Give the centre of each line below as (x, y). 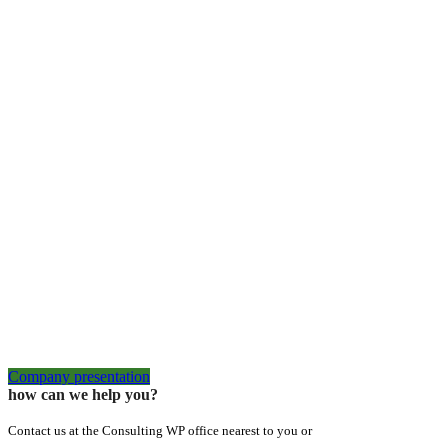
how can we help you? (83, 394)
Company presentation (79, 376)
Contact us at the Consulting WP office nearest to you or (160, 430)
